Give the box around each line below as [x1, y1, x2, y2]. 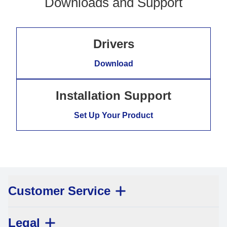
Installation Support [56, 89, 171, 103]
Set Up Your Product [74, 111, 153, 120]
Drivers [93, 37, 134, 51]
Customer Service [8, 184, 110, 198]
